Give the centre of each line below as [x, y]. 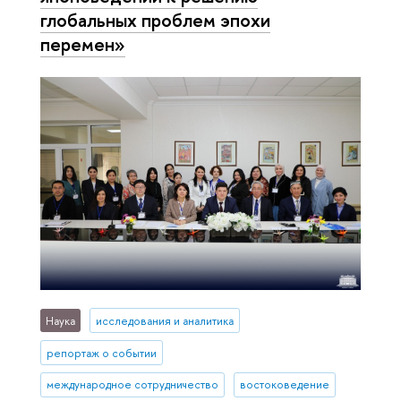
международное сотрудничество [133, 385]
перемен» [83, 44]
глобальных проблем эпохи [155, 20]
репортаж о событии [102, 353]
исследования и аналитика [164, 320]
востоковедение [284, 385]
